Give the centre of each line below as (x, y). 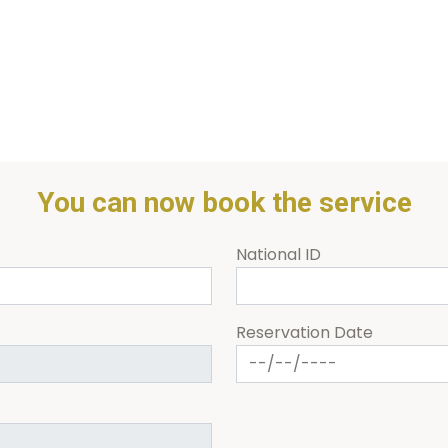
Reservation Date (304, 333)
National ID (278, 255)
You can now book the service (224, 203)
